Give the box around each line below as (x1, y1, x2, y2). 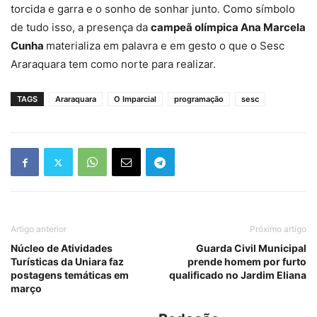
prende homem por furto (188, 255, 306, 268)
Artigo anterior (11, 224, 67, 235)
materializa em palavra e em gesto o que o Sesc (46, 39, 284, 53)
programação (174, 94, 224, 105)
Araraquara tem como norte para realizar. (11, 57, 219, 71)
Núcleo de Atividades (11, 242, 113, 255)
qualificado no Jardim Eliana (169, 269, 306, 282)
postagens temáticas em (11, 269, 129, 282)
